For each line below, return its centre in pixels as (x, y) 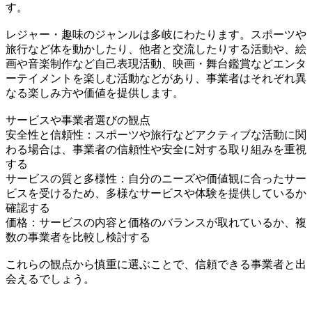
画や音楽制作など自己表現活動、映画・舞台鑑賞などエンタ (156, 63)
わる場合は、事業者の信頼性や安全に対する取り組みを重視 (156, 149)
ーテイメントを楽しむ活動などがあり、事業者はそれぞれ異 (156, 78)
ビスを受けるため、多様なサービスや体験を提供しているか (156, 193)
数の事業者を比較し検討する (78, 237)
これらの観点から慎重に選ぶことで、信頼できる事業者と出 (156, 264)
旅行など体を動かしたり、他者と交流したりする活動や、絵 (156, 49)
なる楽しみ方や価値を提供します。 (95, 93)
